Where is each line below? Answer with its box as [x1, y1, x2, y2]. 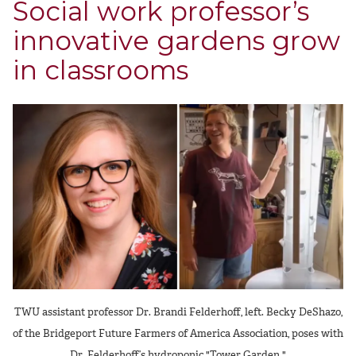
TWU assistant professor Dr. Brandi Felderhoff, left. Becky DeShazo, [14, 305, 342, 319]
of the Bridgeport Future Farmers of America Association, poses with [13, 327, 343, 341]
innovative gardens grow [13, 24, 340, 56]
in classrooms [13, 53, 188, 86]
